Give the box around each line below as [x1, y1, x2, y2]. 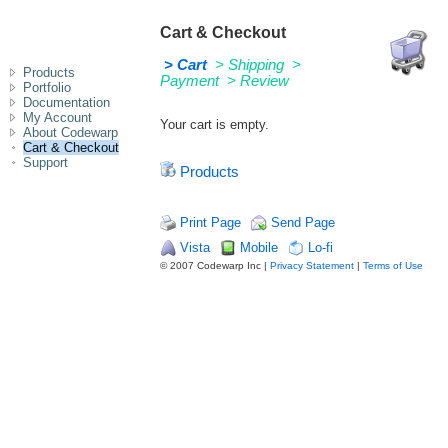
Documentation [23, 95, 110, 110]
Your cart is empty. [160, 117, 269, 133]
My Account [23, 110, 92, 125]
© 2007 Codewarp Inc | [160, 259, 270, 271]
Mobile [240, 239, 278, 255]
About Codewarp [23, 125, 118, 140]
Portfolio [23, 80, 71, 95]
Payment [160, 72, 219, 89]
